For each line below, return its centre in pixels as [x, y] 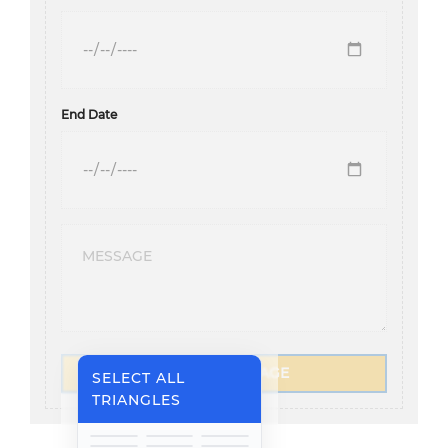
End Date [89, 114]
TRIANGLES [137, 399]
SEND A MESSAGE [224, 372]
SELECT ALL [139, 377]
